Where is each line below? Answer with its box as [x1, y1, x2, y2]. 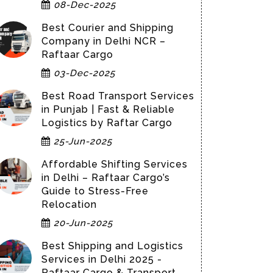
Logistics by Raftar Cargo [41, 117, 172, 129]
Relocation [41, 199, 97, 210]
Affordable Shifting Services [41, 158, 188, 170]
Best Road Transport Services [41, 90, 194, 102]
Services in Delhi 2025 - [41, 253, 162, 265]
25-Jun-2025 [51, 136, 112, 147]
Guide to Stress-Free [41, 185, 149, 197]
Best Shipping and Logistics [41, 240, 183, 252]
